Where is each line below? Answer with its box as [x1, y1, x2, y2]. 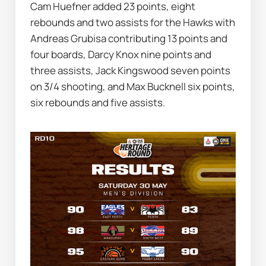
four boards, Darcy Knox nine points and [30, 47, 212, 61]
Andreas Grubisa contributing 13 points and [30, 31, 228, 45]
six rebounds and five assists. [30, 96, 166, 109]
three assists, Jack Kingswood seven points [30, 64, 231, 77]
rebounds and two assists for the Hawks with [30, 15, 236, 29]
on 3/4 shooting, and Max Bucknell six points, [30, 80, 236, 93]
